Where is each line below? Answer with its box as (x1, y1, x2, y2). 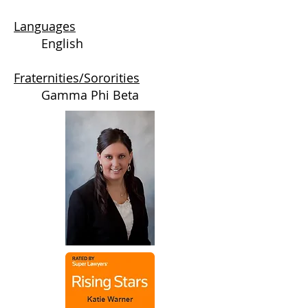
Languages (14, 18, 76, 34)
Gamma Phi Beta (41, 87, 139, 103)
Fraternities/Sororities (14, 69, 140, 86)
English (41, 35, 83, 52)
